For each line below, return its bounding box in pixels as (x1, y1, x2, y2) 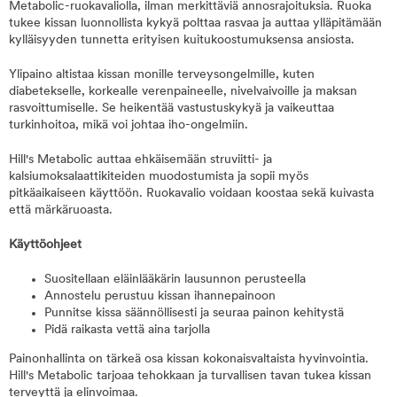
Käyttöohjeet (9, 238, 82, 252)
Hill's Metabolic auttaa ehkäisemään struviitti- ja (9, 153, 272, 167)
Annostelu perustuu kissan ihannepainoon (44, 290, 276, 303)
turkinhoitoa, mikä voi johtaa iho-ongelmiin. (9, 119, 248, 132)
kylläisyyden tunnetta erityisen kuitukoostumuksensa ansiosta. (9, 34, 354, 47)
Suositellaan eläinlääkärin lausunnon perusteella (44, 273, 306, 286)
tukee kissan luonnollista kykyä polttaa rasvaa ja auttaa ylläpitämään (9, 17, 382, 30)
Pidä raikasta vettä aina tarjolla (44, 323, 210, 337)
